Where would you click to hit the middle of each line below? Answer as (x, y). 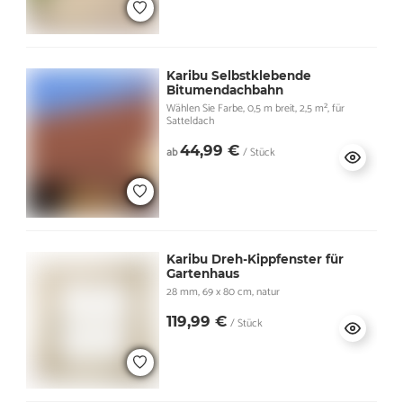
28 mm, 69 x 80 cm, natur (223, 291)
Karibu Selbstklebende (238, 75)
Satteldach (190, 121)
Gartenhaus (202, 273)
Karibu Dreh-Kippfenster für (255, 259)
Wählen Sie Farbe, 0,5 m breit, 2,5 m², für (255, 108)
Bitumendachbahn (224, 90)
